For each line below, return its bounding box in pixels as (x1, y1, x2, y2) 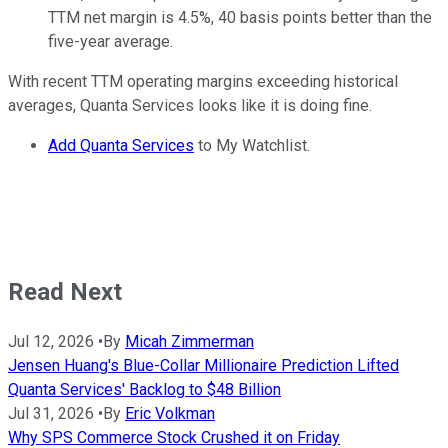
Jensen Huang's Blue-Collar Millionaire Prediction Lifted (8, 355, 399, 375)
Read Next (8, 277, 122, 306)
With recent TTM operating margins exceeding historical (8, 71, 398, 91)
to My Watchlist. (194, 135, 310, 155)
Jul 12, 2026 (8, 331, 94, 351)
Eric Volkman (125, 403, 215, 423)
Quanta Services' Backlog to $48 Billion (8, 379, 281, 399)
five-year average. (48, 31, 173, 51)
